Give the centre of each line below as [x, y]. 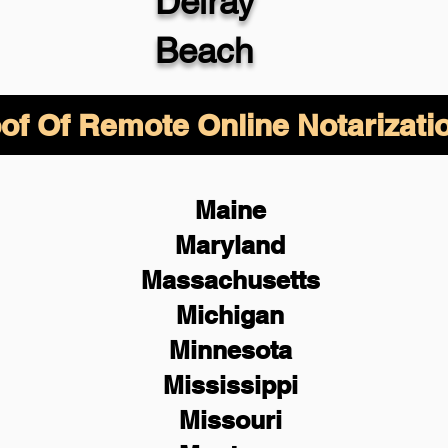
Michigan [230, 315]
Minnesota [230, 350]
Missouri [230, 420]
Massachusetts [230, 280]
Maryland [230, 245]
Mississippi [230, 385]
